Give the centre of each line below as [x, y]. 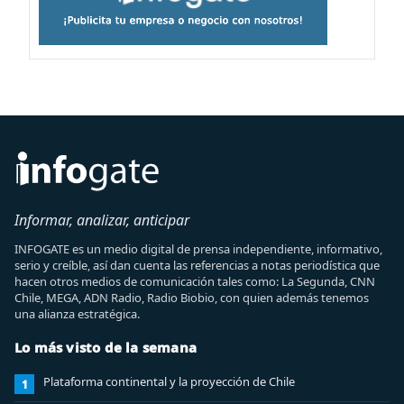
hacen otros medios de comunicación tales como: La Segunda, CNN [195, 281]
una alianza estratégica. [77, 314]
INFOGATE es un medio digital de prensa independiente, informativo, [198, 249]
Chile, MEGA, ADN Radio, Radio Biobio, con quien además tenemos [192, 298]
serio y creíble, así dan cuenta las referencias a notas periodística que [197, 265]
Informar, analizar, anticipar [102, 220]
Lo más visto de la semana [106, 347]
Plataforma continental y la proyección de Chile [169, 381]
